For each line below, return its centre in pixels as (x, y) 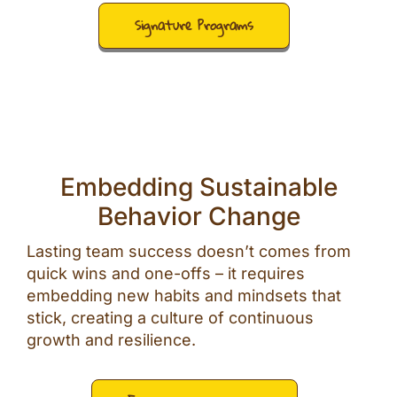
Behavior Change (198, 217)
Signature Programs (194, 26)
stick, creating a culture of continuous (170, 318)
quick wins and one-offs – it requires (166, 274)
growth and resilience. (111, 340)
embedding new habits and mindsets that (184, 296)
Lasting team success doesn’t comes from (189, 252)
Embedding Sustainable (198, 187)
